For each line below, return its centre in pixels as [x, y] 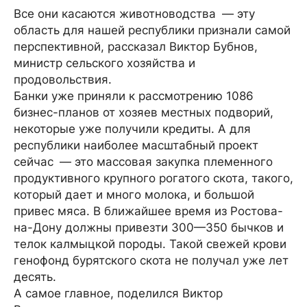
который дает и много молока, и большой [134, 195]
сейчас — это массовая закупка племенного [143, 162]
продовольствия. [63, 79]
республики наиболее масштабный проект [136, 145]
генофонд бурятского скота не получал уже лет [151, 260]
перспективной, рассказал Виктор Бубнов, [136, 47]
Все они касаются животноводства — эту [134, 14]
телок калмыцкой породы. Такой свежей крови [150, 244]
